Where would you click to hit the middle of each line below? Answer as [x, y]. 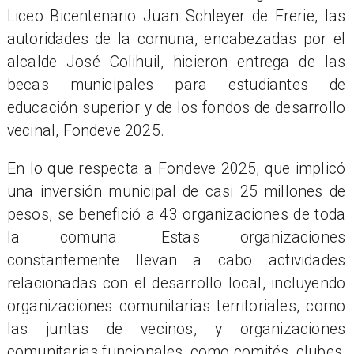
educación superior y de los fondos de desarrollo [176, 107]
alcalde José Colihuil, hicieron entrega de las [176, 62]
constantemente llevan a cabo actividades [176, 260]
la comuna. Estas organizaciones [176, 237]
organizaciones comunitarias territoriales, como [176, 306]
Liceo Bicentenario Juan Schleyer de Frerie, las [176, 16]
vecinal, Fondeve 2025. [85, 130]
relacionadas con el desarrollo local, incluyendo [176, 283]
